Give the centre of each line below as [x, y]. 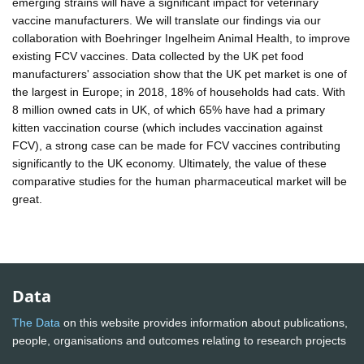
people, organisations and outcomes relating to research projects [181, 341]
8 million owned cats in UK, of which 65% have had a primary [169, 109]
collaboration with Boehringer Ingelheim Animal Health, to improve [181, 38]
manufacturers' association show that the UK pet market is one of [180, 74]
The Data [36, 323]
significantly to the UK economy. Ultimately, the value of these [169, 163]
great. [27, 199]
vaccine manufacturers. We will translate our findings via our [167, 20]
